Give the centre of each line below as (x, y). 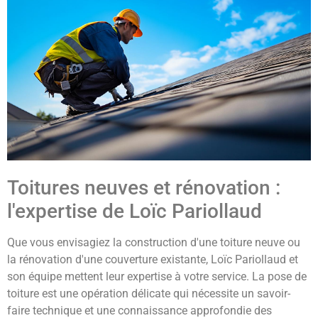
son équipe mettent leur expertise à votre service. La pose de (157, 276)
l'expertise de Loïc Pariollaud (135, 211)
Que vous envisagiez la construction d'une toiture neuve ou (154, 242)
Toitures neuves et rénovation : (144, 187)
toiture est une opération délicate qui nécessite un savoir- (149, 293)
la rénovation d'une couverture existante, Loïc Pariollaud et (153, 259)
